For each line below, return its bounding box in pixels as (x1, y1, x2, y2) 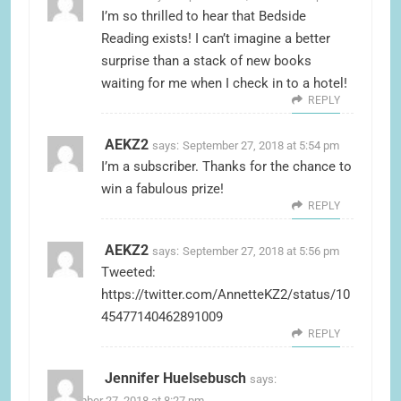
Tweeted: (101, 264, 156, 281)
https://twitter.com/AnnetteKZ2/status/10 (101, 286, 350, 303)
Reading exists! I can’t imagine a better (101, 30, 330, 47)
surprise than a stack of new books (101, 53, 311, 70)
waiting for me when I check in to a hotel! (101, 75, 347, 92)
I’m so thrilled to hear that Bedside (101, 8, 306, 25)
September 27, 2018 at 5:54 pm (183, 139, 339, 153)
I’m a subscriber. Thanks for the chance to (101, 158, 352, 175)
